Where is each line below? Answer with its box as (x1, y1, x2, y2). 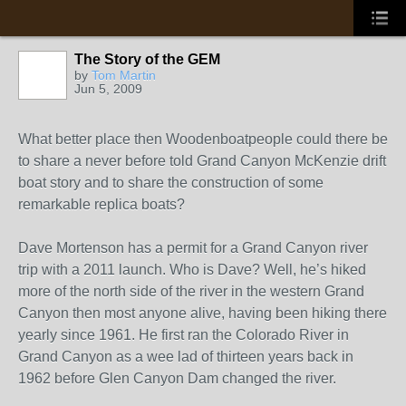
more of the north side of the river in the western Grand (18, 284, 364, 299)
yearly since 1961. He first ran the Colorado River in (18, 327, 349, 343)
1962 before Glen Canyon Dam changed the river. (18, 371, 336, 386)
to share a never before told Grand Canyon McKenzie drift (18, 153, 386, 169)
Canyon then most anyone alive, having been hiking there (18, 305, 387, 321)
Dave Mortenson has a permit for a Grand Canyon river (18, 240, 368, 256)
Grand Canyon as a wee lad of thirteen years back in (18, 349, 353, 364)
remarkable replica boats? (18, 197, 185, 212)
